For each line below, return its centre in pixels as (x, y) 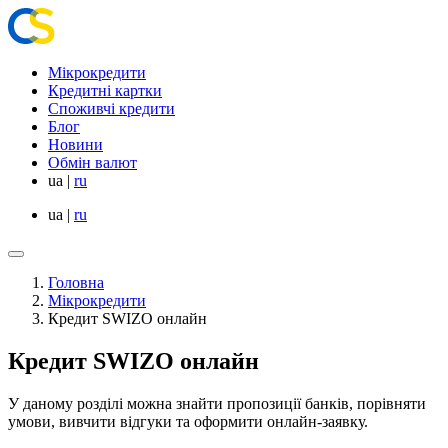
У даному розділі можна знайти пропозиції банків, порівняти (217, 403)
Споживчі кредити (111, 108)
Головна (76, 282)
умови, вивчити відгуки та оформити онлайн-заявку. (188, 421)
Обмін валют (92, 162)
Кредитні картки (105, 90)
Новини (75, 144)
